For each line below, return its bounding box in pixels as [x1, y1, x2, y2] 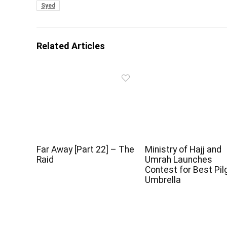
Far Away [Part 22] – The [36, 144, 135, 155]
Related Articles [36, 41, 105, 52]
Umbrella [145, 175, 181, 185]
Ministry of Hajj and [145, 144, 222, 155]
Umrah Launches [145, 155, 213, 165]
